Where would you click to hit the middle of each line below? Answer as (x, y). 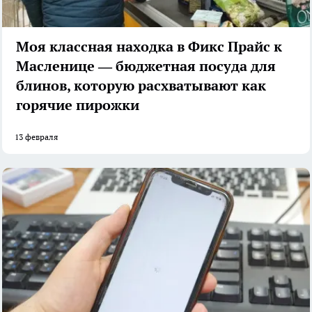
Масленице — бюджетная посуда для (146, 67)
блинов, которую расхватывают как (141, 86)
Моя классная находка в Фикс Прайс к (149, 47)
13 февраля (36, 137)
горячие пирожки (78, 106)
